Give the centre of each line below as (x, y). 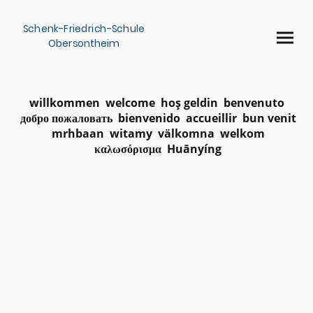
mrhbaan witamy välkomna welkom (156, 133)
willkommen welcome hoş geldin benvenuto (156, 102)
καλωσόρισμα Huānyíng (156, 148)
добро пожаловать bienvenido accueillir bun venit (156, 118)
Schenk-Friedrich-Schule (84, 29)
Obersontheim (84, 44)
